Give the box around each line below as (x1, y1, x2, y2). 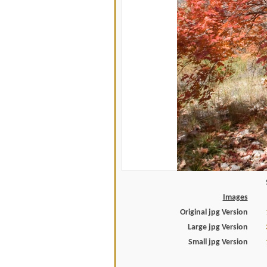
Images (222, 193, 248, 202)
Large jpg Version (187, 223, 248, 232)
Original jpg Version (179, 208, 248, 217)
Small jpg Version (188, 238, 248, 247)
